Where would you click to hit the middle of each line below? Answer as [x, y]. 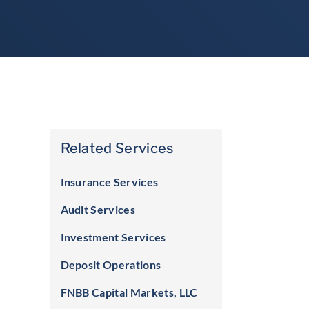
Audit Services [98, 209]
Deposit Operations [111, 265]
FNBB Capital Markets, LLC [129, 292]
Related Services [117, 148]
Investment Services [113, 237]
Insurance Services [109, 182]
